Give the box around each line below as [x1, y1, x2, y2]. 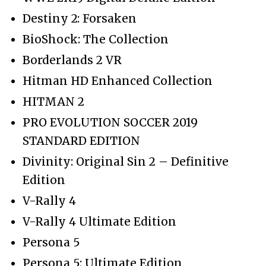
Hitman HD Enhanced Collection [23, 73, 213, 88]
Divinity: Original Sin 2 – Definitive [23, 154, 229, 169]
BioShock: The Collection [23, 31, 169, 46]
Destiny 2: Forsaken [23, 11, 137, 26]
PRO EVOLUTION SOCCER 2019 [23, 115, 198, 129]
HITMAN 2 [23, 94, 84, 109]
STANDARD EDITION [23, 133, 140, 148]
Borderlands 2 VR [23, 52, 122, 67]
